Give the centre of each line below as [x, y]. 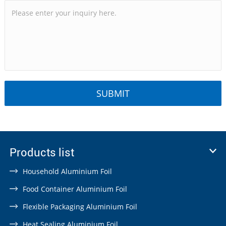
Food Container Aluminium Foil [75, 189]
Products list [42, 152]
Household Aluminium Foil [67, 171]
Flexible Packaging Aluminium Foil [80, 206]
